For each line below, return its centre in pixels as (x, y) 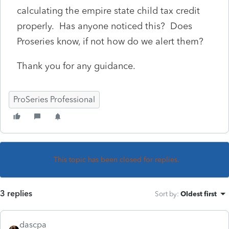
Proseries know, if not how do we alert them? (110, 41)
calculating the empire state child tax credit (108, 10)
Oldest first (199, 193)
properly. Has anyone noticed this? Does (105, 26)
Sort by (166, 193)
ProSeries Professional (54, 99)
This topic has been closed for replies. (117, 159)
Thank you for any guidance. (76, 66)
